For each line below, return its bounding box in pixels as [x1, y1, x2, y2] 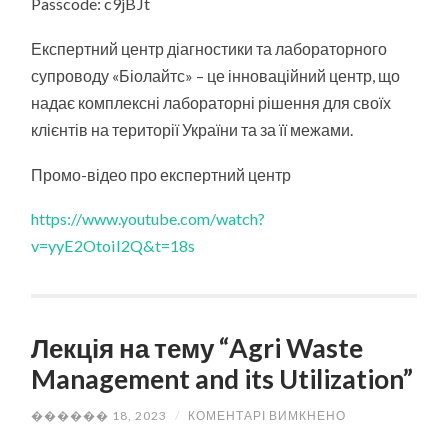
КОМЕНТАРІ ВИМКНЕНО [188, 408, 347, 424]
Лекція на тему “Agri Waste [31, 332, 364, 365]
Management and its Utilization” [31, 363, 414, 396]
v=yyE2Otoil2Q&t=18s [31, 236, 196, 256]
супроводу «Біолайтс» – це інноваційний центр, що [31, 65, 401, 85]
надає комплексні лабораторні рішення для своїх [31, 92, 392, 112]
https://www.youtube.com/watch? [31, 209, 266, 229]
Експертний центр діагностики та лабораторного [31, 38, 388, 58]
